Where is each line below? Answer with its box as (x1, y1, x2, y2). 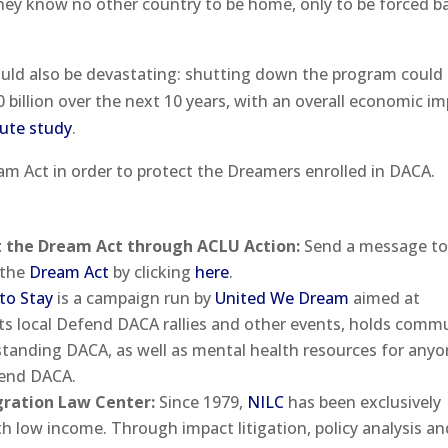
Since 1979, (159, 390, 248, 413)
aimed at (349, 286, 421, 309)
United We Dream (211, 286, 350, 309)
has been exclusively (284, 390, 442, 413)
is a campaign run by (53, 286, 212, 309)
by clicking (109, 260, 196, 283)
